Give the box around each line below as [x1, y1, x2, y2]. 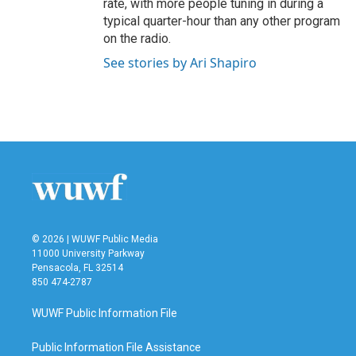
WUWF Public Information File [32, 306, 177, 319]
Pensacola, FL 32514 [32, 261, 123, 273]
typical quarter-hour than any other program [103, 14, 340, 29]
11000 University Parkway [32, 247, 145, 259]
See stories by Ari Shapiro [103, 54, 257, 72]
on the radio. [103, 31, 171, 46]
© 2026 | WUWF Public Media [32, 233, 158, 245]
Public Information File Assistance [32, 340, 201, 354]
